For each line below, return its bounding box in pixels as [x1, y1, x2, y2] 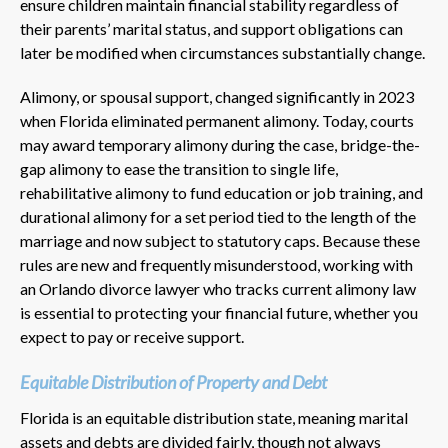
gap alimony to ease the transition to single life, [20, 158, 338, 178]
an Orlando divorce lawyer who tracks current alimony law [20, 278, 416, 298]
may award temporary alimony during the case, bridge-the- [20, 134, 420, 154]
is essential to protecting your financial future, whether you [20, 302, 418, 322]
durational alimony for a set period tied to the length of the [20, 206, 416, 226]
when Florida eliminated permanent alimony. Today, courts [20, 110, 414, 130]
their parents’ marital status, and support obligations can [20, 18, 403, 38]
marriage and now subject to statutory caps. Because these [20, 230, 420, 250]
